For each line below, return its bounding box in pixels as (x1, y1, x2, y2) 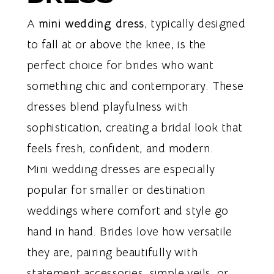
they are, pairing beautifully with (26, 245, 198, 261)
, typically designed (144, 17, 246, 32)
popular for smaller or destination (26, 183, 205, 198)
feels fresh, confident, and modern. (26, 141, 213, 157)
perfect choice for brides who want (26, 58, 213, 73)
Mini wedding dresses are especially (26, 162, 215, 177)
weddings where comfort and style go (26, 204, 229, 219)
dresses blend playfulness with (26, 100, 188, 115)
